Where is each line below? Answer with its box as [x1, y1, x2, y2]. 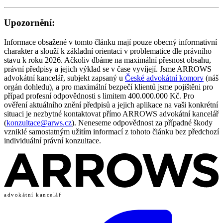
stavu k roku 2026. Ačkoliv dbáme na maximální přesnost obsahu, [4, 55, 211, 64]
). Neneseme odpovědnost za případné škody [72, 118, 213, 127]
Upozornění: [4, 17, 55, 28]
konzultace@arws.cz [6, 118, 72, 127]
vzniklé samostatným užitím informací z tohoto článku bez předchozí [4, 127, 219, 136]
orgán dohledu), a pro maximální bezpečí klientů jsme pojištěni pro [4, 82, 213, 91]
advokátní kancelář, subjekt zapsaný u [4, 73, 125, 82]
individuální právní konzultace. [4, 136, 101, 145]
